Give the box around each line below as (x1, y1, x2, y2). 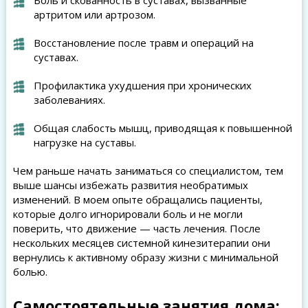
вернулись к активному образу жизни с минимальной (12, 250, 278, 264)
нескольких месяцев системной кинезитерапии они (12, 236, 270, 250)
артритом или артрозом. (33, 8, 155, 21)
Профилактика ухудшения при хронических (33, 78, 252, 92)
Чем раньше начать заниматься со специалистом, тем (12, 164, 283, 177)
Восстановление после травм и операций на (33, 36, 254, 49)
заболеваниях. (33, 93, 105, 107)
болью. (12, 265, 47, 278)
